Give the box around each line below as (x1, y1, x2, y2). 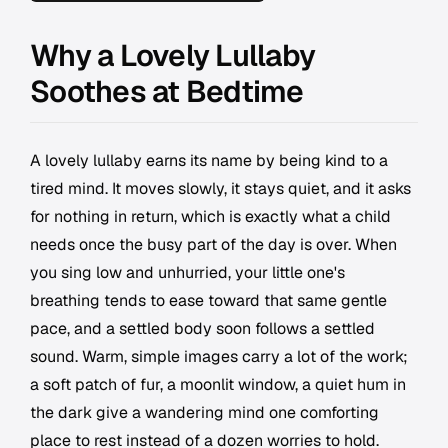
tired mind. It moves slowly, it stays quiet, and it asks (30, 178, 411, 200)
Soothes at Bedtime (30, 72, 304, 112)
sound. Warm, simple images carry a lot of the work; (30, 346, 408, 368)
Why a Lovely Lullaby (30, 36, 315, 76)
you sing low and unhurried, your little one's (30, 262, 345, 284)
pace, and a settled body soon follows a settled (30, 318, 375, 340)
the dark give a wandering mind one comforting (30, 402, 379, 424)
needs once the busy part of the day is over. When (30, 234, 397, 256)
